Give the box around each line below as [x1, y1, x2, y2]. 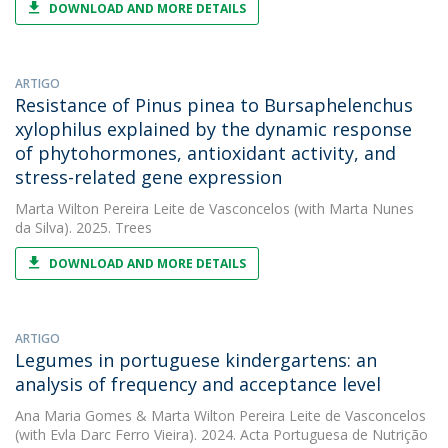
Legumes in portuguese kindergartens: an [15, 348, 377, 372]
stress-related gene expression [15, 165, 282, 189]
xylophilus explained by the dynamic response [15, 117, 412, 141]
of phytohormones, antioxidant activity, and [15, 141, 396, 165]
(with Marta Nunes [290, 199, 414, 218]
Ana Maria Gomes [15, 406, 132, 425]
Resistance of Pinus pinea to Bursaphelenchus [15, 93, 413, 117]
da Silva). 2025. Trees [15, 218, 152, 237]
